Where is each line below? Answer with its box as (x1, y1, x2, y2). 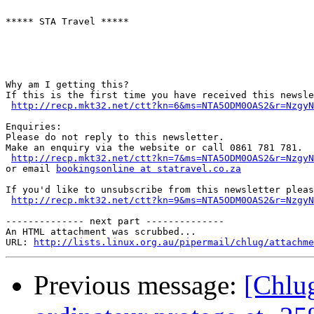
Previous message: (34, 270, 244, 301)
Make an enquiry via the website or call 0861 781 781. (6, 142, 303, 153)
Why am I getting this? (6, 79, 129, 90)
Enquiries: (6, 121, 62, 132)
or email (6, 163, 56, 175)
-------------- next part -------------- (6, 216, 224, 227)
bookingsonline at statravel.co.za (56, 163, 241, 175)
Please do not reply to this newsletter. (6, 132, 224, 143)
